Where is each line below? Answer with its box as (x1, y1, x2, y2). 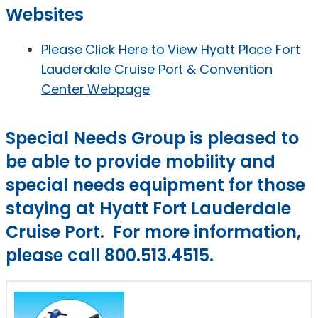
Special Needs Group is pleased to (6, 126, 299, 150)
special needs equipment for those (6, 172, 305, 197)
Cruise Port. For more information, (6, 219, 301, 243)
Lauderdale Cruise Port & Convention (41, 60, 273, 78)
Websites (6, 2, 84, 26)
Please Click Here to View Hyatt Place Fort (41, 40, 300, 58)
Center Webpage (41, 79, 150, 98)
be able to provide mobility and (6, 149, 275, 173)
